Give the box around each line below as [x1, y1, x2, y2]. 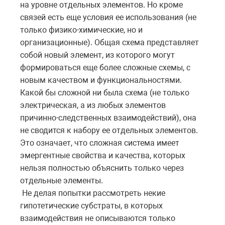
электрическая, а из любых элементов [20, 100, 166, 110]
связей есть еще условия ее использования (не [20, 13, 196, 23]
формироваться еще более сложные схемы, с [20, 63, 190, 73]
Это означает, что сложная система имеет [20, 138, 179, 148]
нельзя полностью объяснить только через [20, 163, 184, 173]
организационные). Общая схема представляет [20, 38, 199, 48]
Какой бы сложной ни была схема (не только [20, 88, 189, 98]
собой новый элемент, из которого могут [20, 50, 175, 60]
